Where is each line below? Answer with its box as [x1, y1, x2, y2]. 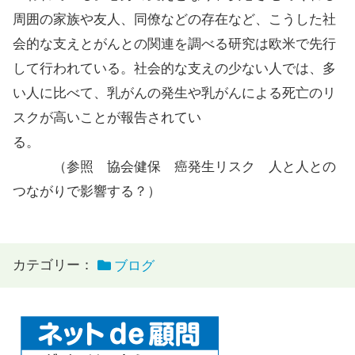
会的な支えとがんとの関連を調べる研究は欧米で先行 [13, 36, 336, 52]
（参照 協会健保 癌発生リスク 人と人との [13, 159, 336, 174]
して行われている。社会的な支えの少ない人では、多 [13, 61, 336, 76]
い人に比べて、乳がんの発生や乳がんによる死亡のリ [13, 86, 336, 101]
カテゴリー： [13, 258, 94, 273]
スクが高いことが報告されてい [13, 110, 201, 125]
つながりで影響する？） [13, 184, 161, 199]
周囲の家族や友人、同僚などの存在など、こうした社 [13, 12, 336, 27]
